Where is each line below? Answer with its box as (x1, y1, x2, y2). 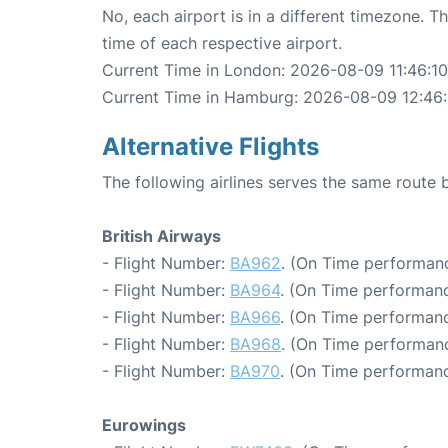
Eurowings (102, 414, 186, 435)
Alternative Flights (102, 131, 319, 161)
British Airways (102, 225, 221, 246)
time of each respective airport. (102, 32, 342, 53)
